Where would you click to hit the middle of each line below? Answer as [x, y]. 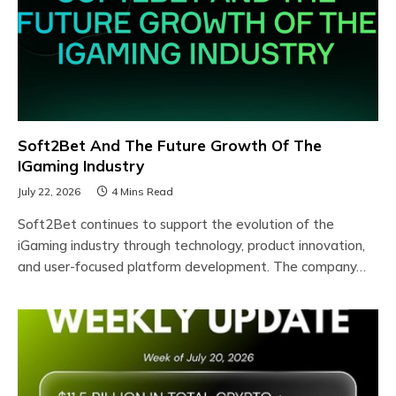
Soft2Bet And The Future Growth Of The [170, 145]
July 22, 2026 [49, 191]
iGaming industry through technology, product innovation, [191, 245]
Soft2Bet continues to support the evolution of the [176, 224]
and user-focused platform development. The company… [192, 266]
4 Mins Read [142, 191]
